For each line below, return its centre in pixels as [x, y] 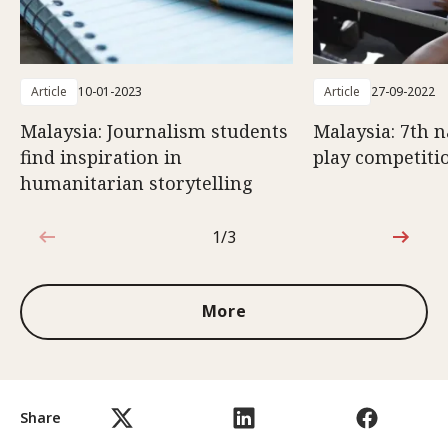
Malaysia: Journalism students [154, 130]
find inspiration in [101, 156]
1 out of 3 [246, 247]
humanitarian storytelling [136, 182]
